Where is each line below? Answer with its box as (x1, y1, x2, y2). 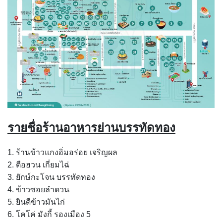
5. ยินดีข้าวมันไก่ (7, 197, 65, 206)
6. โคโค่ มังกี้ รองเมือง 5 (7, 210, 91, 219)
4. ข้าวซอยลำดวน (7, 185, 69, 194)
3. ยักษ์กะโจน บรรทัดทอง (7, 172, 95, 181)
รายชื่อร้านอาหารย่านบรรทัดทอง (7, 120, 175, 134)
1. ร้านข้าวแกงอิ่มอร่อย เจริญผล (7, 148, 117, 157)
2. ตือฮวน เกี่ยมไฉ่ (7, 160, 69, 169)
